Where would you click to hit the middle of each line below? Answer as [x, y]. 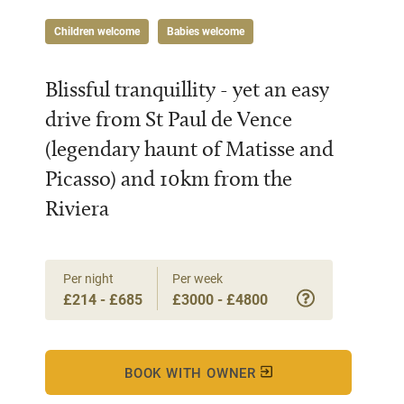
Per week [197, 278]
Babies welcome [206, 31]
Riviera [77, 208]
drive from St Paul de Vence [169, 119]
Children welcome [97, 31]
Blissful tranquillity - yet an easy [187, 89]
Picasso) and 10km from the [169, 178]
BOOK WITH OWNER [193, 372]
